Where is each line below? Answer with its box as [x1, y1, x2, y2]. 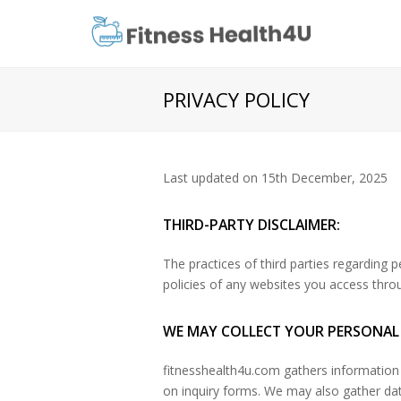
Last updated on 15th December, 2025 [163, 169, 388, 186]
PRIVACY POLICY [163, 86, 310, 113]
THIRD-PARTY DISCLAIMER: [163, 215, 340, 235]
